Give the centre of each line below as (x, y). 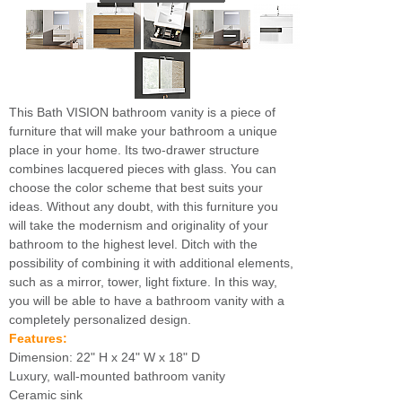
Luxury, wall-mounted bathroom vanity (121, 376)
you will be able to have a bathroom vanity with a (147, 301)
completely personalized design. (100, 319)
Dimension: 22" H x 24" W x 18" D (105, 357)
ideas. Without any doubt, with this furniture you (144, 206)
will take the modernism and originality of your (139, 225)
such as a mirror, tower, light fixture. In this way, (143, 282)
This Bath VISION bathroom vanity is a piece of (142, 112)
